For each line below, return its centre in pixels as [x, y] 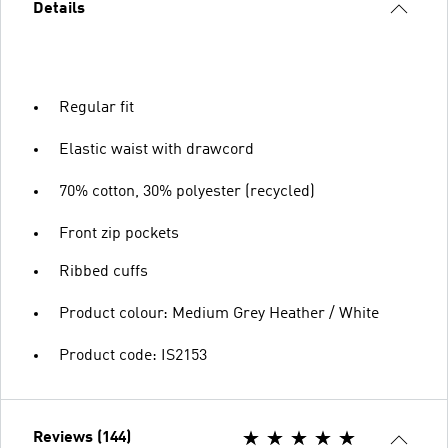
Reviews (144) [82, 437]
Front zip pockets [119, 233]
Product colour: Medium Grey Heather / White [219, 313]
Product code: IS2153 [133, 355]
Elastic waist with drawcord [156, 149]
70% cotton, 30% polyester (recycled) [187, 191]
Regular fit [96, 107]
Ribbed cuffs [103, 271]
